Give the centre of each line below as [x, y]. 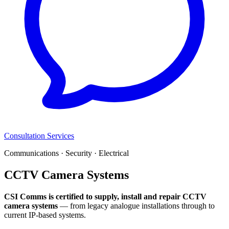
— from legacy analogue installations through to [136, 205]
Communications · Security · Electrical [66, 153]
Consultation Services [39, 136]
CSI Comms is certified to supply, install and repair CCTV [105, 196]
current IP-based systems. [45, 215]
